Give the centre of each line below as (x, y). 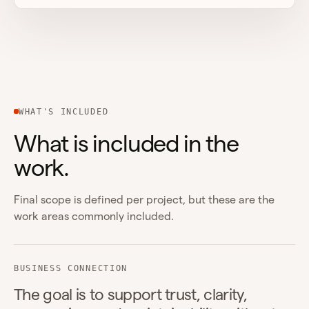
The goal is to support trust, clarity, (131, 294)
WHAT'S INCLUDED (64, 111)
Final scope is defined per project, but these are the (144, 199)
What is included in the (126, 143)
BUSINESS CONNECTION (71, 268)
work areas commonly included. (94, 216)
